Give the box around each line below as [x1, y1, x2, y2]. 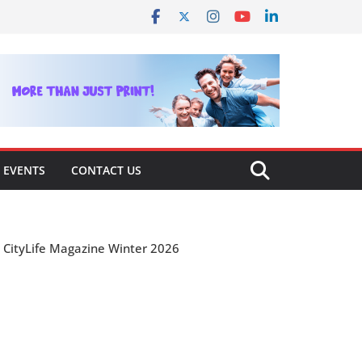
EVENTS [3, 162, 45, 178]
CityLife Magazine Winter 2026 [3, 239, 179, 256]
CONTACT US [71, 162, 141, 178]
